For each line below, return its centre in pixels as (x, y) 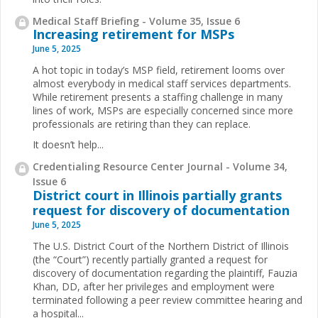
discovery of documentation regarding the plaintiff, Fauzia (165, 273)
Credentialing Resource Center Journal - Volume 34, (160, 166)
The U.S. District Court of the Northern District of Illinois (161, 246)
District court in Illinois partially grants (157, 195)
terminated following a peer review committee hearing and (168, 300)
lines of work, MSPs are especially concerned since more (163, 111)
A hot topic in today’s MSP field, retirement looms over (159, 70)
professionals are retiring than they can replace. (142, 124)
